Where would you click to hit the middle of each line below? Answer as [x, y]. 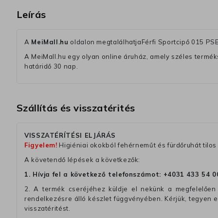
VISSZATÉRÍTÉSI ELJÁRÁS [70, 136]
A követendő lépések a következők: [82, 160]
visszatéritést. [47, 209]
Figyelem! [41, 145]
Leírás [31, 15]
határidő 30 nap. [51, 66]
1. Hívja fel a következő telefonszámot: [94, 174]
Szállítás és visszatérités [76, 108]
